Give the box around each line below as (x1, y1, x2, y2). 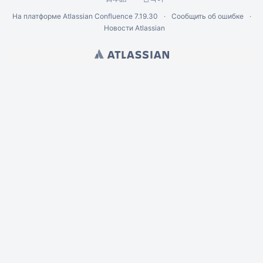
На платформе (12, 12, 63, 21)
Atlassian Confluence (62, 12, 133, 21)
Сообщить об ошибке (171, 12, 244, 21)
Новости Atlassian (104, 23, 165, 32)
